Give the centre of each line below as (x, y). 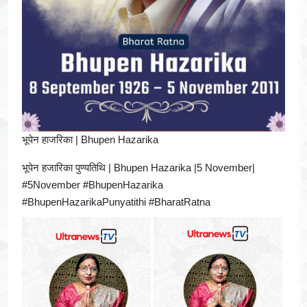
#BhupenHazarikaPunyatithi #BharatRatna (116, 202)
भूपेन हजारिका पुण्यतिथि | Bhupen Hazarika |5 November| (138, 168)
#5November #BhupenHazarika (93, 185)
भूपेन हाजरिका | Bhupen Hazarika (90, 140)
